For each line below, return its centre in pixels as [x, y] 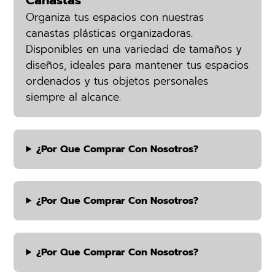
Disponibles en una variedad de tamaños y [134, 49]
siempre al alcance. [74, 97]
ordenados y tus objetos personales [117, 81]
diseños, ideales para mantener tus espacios [137, 65]
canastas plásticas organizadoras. [110, 33]
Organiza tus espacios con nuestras [115, 17]
